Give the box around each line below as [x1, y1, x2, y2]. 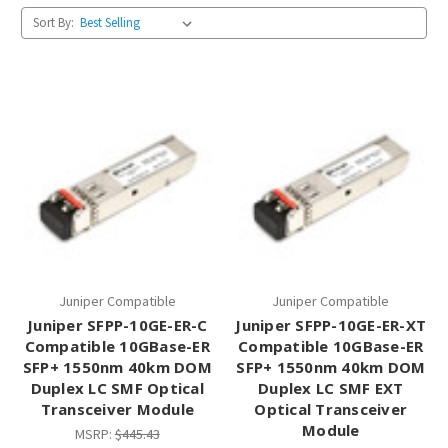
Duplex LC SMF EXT [258, 378, 404, 399]
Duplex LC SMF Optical [30, 378, 204, 399]
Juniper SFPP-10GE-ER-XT [235, 315, 427, 336]
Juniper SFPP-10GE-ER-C [27, 315, 208, 336]
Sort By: [32, 13, 74, 31]
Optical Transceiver [254, 399, 408, 420]
